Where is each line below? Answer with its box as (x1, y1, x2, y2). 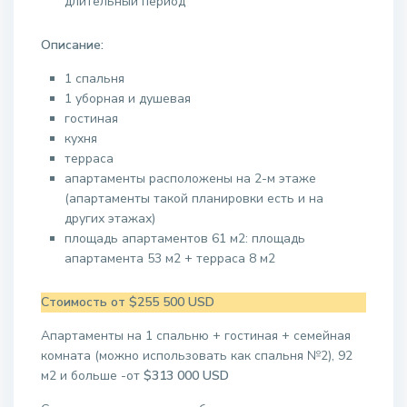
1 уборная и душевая (65, 90, 191, 107)
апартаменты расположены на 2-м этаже (65, 170, 316, 187)
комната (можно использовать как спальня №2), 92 (41, 347, 352, 364)
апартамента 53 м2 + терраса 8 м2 (65, 250, 275, 267)
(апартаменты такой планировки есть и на (65, 190, 323, 207)
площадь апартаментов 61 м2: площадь (65, 230, 305, 247)
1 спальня (65, 70, 124, 87)
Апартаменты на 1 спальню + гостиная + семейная (41, 327, 351, 344)
